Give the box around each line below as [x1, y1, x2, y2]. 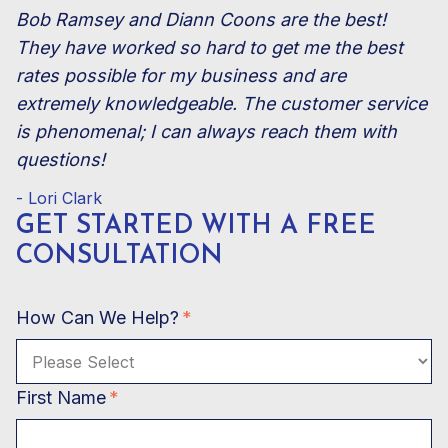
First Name [16, 387, 106, 409]
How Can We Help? [16, 307, 179, 329]
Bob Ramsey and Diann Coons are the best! [16, 9, 386, 31]
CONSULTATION [16, 243, 223, 271]
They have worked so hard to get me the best [16, 37, 403, 59]
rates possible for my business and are [16, 65, 346, 87]
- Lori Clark [16, 188, 102, 209]
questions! [16, 149, 105, 171]
